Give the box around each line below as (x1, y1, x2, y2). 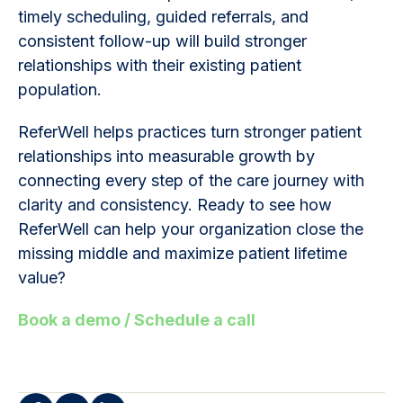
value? (18, 267, 88, 287)
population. (18, 79, 106, 99)
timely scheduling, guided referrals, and (18, 6, 309, 26)
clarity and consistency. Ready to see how (18, 194, 332, 214)
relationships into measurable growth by (18, 146, 315, 166)
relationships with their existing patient (18, 55, 301, 75)
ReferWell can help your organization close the (18, 219, 363, 238)
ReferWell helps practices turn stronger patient (18, 121, 362, 141)
